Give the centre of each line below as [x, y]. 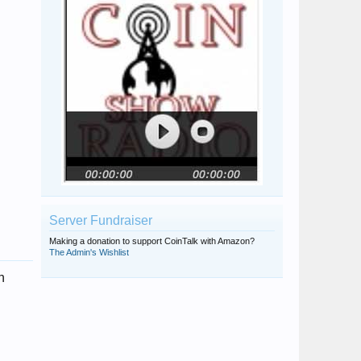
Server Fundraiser [101, 220]
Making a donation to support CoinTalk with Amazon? [152, 241]
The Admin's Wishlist [89, 252]
